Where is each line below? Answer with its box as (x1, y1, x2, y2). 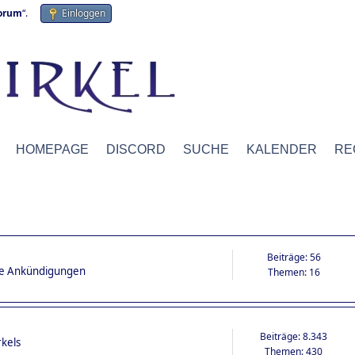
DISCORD (106, 143, 166, 156)
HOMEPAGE (16, 143, 89, 156)
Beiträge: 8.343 (260, 329, 328, 343)
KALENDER (246, 143, 317, 156)
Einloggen (62, 6, 105, 20)
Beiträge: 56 (266, 250, 321, 264)
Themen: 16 (267, 265, 320, 279)
